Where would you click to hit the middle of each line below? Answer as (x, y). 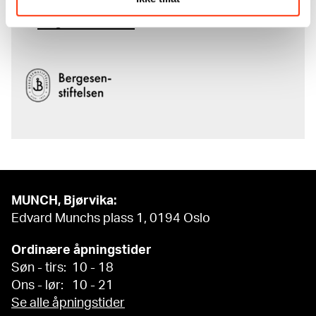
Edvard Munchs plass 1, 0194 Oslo (111, 218)
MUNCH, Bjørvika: (64, 201)
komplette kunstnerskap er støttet (112, 7)
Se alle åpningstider (68, 303)
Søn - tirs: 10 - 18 (62, 268)
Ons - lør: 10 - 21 (62, 285)
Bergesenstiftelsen (86, 23)
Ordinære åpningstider (81, 250)
